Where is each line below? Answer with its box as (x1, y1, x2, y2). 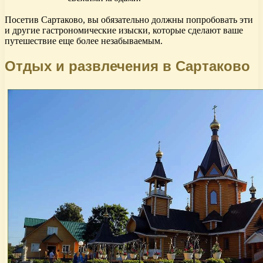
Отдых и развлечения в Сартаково (5, 58, 250, 75)
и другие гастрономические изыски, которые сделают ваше (5, 25, 243, 36)
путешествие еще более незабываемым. (5, 36, 163, 46)
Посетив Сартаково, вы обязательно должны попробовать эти (5, 15, 253, 25)
